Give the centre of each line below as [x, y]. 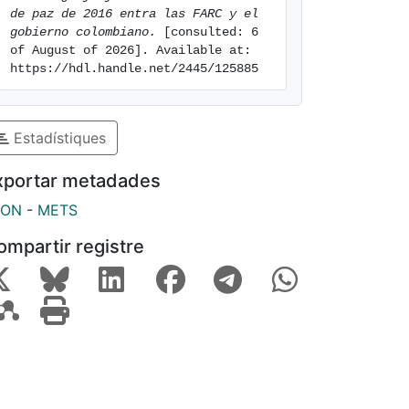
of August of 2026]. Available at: [131, 50]
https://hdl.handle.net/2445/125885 [134, 68]
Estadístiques [58, 137]
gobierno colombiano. [83, 32]
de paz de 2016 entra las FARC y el [134, 14]
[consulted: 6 [207, 32]
